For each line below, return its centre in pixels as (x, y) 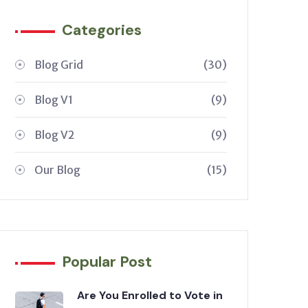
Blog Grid (59, 65)
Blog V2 (55, 135)
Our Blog (57, 170)
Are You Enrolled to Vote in (150, 295)
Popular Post (107, 262)
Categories (102, 30)
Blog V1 (54, 100)
